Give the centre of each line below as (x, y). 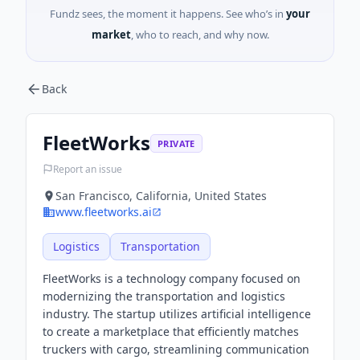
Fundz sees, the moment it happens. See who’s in (167, 14)
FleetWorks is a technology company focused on (172, 278)
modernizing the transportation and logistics (164, 296)
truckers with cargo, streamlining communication (176, 349)
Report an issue (88, 169)
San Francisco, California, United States (161, 196)
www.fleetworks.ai (104, 212)
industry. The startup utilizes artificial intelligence (177, 314)
